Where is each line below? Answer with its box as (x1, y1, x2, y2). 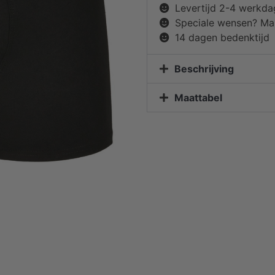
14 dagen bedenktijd (175, 31, 269, 44)
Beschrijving (174, 62, 234, 75)
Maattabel (174, 91, 222, 104)
